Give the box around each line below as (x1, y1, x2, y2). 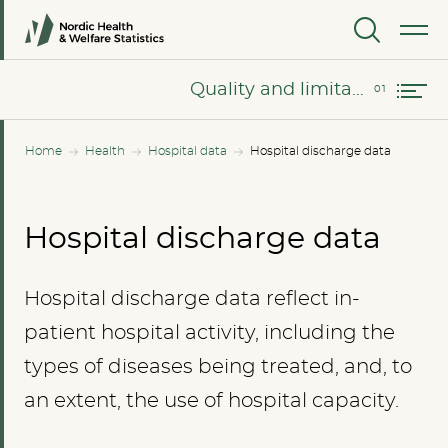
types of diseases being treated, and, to (24, 357, 412, 377)
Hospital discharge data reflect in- (24, 289, 360, 309)
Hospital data (148, 145, 227, 157)
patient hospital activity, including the (24, 323, 395, 343)
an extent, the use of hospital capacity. (24, 391, 399, 411)
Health (85, 145, 125, 157)
